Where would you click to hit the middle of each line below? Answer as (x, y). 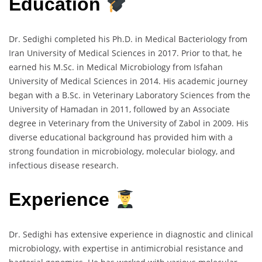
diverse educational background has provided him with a (121, 137)
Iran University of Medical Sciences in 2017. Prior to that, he (125, 53)
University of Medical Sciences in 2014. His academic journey (128, 81)
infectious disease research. (64, 165)
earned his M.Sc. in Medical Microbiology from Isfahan (116, 67)
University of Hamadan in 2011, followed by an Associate (119, 109)
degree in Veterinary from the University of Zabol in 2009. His (129, 123)
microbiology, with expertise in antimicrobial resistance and (126, 248)
